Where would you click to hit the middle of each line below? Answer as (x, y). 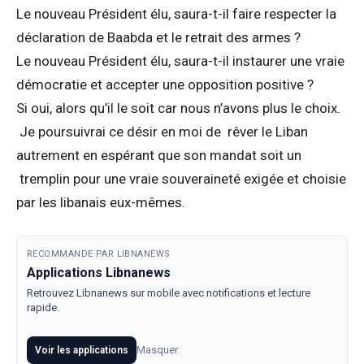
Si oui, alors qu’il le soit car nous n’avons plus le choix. (178, 108)
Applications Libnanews (99, 273)
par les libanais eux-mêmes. (101, 202)
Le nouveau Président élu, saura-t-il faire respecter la (176, 14)
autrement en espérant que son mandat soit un (159, 155)
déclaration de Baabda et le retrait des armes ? (158, 37)
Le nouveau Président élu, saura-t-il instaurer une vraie (180, 61)
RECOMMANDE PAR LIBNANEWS (99, 254)
